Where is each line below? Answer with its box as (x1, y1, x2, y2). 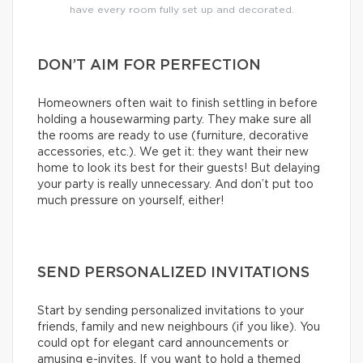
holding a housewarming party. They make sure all (37, 114, 311, 126)
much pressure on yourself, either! (37, 195, 224, 207)
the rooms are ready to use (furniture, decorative (37, 130, 309, 143)
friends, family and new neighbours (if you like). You (37, 322, 320, 334)
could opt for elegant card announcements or (37, 338, 288, 350)
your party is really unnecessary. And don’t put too (37, 179, 314, 191)
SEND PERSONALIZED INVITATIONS (37, 266, 310, 281)
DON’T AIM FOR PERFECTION (37, 58, 261, 74)
